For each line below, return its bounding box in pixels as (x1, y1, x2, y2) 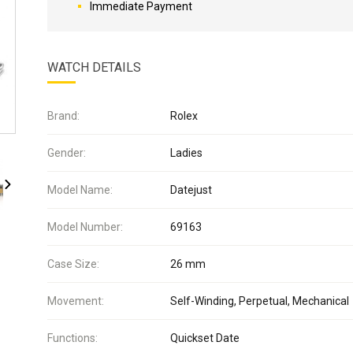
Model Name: (47, 184, 113, 196)
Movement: (47, 295, 104, 307)
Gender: (47, 147, 86, 159)
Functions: (47, 332, 98, 344)
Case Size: (47, 258, 99, 270)
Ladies (170, 147, 203, 159)
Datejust (170, 184, 212, 196)
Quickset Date (170, 332, 240, 344)
